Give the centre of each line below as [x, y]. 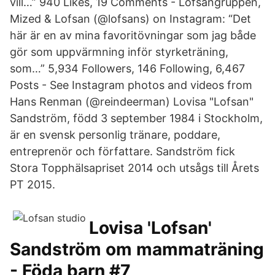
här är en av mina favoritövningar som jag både [133, 35]
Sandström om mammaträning [137, 249]
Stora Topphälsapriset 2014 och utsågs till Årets [134, 168]
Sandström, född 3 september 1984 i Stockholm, [136, 118]
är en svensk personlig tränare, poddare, [115, 135]
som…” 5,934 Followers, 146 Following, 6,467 [127, 68]
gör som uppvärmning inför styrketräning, [119, 52]
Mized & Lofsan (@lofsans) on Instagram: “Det [130, 19]
